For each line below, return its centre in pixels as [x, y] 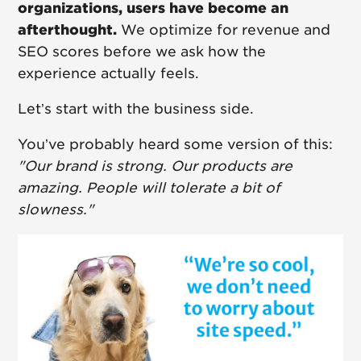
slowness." [56, 210]
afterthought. [68, 30]
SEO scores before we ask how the [142, 52]
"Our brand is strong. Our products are [156, 166]
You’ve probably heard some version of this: [176, 145]
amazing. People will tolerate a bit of [149, 188]
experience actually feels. [109, 74]
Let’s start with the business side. [136, 109]
